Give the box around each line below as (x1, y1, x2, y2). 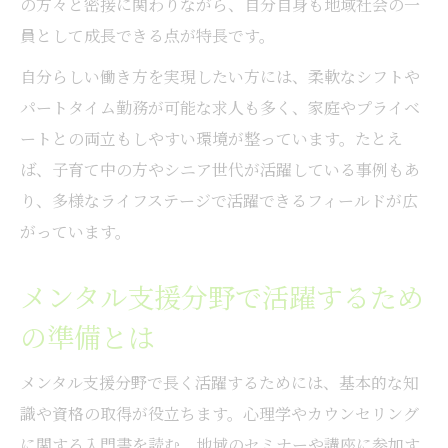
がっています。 (20, 219, 131, 243)
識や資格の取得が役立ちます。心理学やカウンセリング (20, 401, 419, 425)
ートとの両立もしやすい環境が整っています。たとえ (20, 126, 403, 150)
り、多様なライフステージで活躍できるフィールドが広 (20, 188, 418, 212)
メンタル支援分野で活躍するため (20, 276, 424, 316)
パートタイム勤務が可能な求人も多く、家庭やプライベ (20, 95, 420, 119)
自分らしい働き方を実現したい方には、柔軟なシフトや (20, 64, 420, 88)
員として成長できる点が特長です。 (20, 23, 275, 47)
